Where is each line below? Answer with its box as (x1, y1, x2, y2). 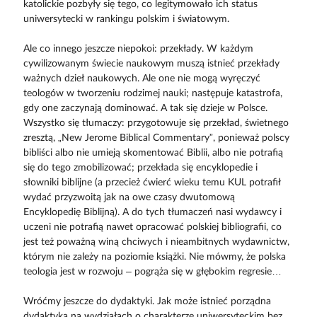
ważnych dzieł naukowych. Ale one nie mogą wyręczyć (23, 74, 260, 84)
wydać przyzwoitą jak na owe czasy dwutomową (23, 192, 235, 203)
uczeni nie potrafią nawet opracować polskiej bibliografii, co (23, 222, 282, 233)
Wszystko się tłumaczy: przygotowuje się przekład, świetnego (23, 118, 289, 129)
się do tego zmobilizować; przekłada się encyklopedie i (23, 163, 258, 173)
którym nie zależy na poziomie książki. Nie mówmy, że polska (23, 252, 286, 263)
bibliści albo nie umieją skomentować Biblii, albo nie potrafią (23, 148, 283, 158)
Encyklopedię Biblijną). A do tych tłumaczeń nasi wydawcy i (23, 207, 282, 218)
